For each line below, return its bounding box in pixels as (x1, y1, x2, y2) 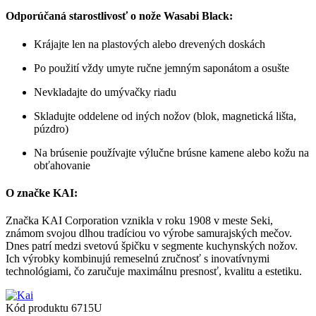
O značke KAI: (6, 186, 78, 199)
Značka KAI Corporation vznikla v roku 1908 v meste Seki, (6, 214, 273, 227)
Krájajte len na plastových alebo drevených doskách (34, 37, 265, 50)
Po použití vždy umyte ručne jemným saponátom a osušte (34, 61, 289, 74)
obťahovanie (34, 159, 90, 171)
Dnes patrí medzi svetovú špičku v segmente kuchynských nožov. (6, 240, 298, 253)
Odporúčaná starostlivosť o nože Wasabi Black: (6, 10, 233, 23)
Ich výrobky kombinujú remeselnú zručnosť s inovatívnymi (6, 253, 269, 265)
